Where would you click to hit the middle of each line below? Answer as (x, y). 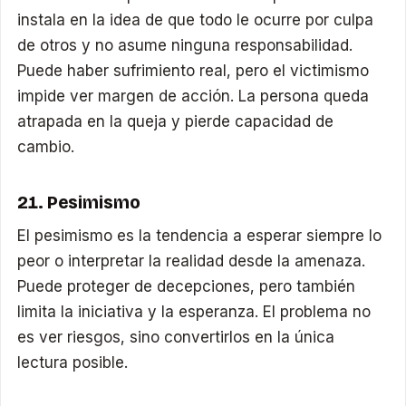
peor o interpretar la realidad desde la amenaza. (192, 261)
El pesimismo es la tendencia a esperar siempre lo (200, 236)
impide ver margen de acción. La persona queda (193, 97)
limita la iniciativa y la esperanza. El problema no (194, 312)
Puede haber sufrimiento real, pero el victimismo (193, 71)
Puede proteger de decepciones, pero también (187, 287)
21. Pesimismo (79, 203)
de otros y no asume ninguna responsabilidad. (185, 46)
